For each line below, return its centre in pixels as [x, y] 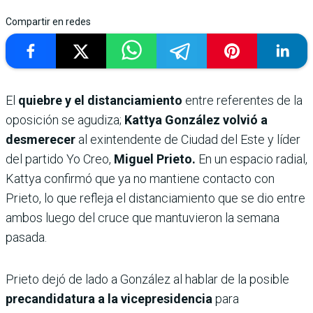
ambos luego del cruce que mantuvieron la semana [143, 217]
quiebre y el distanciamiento [102, 100]
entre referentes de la [244, 100]
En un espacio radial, [252, 159]
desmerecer [42, 139]
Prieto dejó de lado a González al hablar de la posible [147, 279]
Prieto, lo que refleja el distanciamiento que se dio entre [155, 198]
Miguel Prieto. [155, 159]
